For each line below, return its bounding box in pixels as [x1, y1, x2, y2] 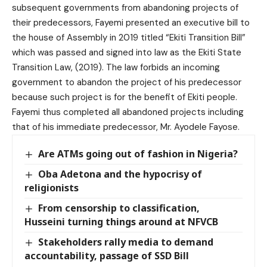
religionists [24, 181, 79, 194]
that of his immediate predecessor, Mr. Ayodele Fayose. [12, 120, 240, 133]
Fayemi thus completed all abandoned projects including [12, 105, 244, 118]
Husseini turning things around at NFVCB [24, 215, 218, 228]
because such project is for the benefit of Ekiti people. [12, 91, 237, 103]
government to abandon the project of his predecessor [12, 76, 241, 88]
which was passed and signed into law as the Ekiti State [12, 46, 241, 58]
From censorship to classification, [38, 201, 200, 215]
